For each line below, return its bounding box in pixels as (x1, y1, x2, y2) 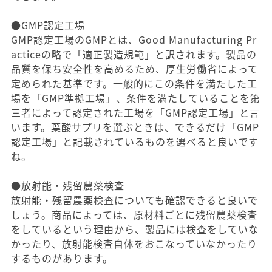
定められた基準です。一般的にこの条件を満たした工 (11, 76, 257, 90)
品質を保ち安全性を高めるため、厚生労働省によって (11, 61, 258, 76)
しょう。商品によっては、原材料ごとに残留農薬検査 (11, 207, 257, 222)
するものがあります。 (11, 251, 113, 265)
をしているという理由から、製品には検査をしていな (11, 222, 259, 236)
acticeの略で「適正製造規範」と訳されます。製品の (11, 47, 257, 61)
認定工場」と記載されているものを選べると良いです (11, 134, 259, 149)
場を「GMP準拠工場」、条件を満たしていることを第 (11, 90, 260, 105)
